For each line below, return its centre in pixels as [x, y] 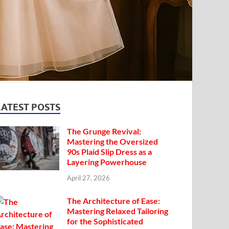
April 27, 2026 [89, 178]
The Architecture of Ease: [114, 201]
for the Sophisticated [105, 221]
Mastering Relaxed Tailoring [118, 211]
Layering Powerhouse [107, 162]
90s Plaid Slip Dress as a [110, 151]
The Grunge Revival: [104, 131]
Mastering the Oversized [113, 141]
